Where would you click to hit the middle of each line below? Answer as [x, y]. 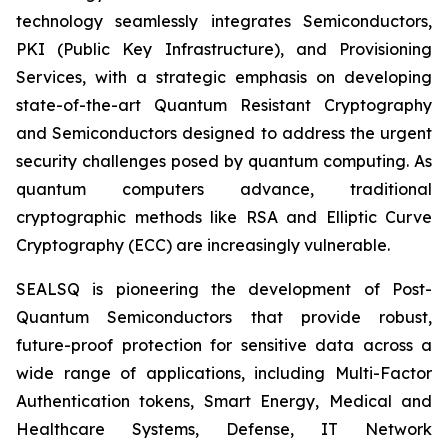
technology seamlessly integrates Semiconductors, [224, 21]
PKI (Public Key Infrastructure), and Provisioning [224, 49]
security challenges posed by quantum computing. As [224, 161]
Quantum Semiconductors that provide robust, [224, 317]
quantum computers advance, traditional [224, 189]
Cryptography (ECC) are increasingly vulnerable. [203, 245]
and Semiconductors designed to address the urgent [224, 133]
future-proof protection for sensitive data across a [224, 345]
